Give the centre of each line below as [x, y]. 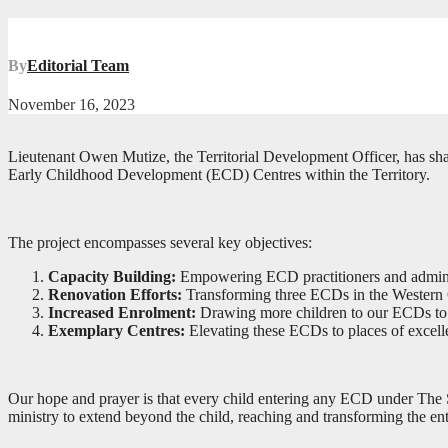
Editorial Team [78, 66]
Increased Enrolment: [122, 313]
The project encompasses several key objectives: [160, 243]
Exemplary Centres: [116, 331]
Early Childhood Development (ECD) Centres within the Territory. [219, 175]
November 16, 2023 [71, 105]
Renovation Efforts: [115, 295]
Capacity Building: [112, 277]
